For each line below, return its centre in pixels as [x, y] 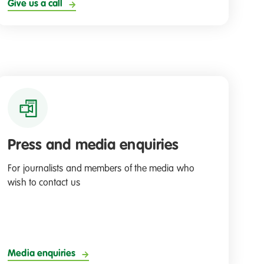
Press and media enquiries [93, 146]
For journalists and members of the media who [101, 169]
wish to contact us [44, 184]
